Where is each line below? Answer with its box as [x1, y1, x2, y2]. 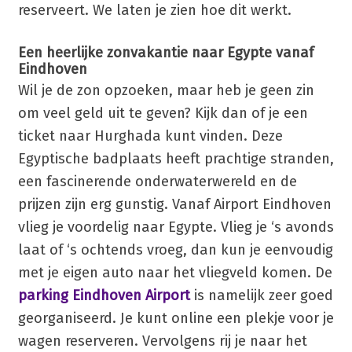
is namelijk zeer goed [189, 287, 333, 305]
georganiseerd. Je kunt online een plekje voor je [17, 310, 334, 328]
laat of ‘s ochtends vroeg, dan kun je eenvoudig [17, 241, 333, 259]
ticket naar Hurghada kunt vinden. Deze [17, 127, 283, 145]
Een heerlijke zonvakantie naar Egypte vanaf [17, 43, 313, 61]
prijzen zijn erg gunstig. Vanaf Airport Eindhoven [17, 196, 332, 214]
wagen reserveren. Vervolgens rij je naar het [17, 332, 307, 350]
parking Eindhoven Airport [17, 287, 190, 305]
